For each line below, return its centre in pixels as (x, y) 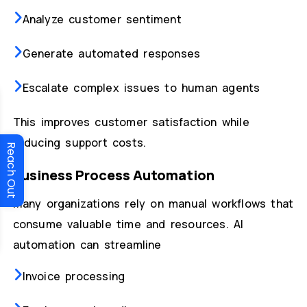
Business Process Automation (113, 175)
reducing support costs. (79, 143)
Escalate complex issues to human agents (141, 88)
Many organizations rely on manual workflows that (153, 204)
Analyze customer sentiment (102, 20)
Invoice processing (74, 277)
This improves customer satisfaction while (131, 122)
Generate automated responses (111, 54)
